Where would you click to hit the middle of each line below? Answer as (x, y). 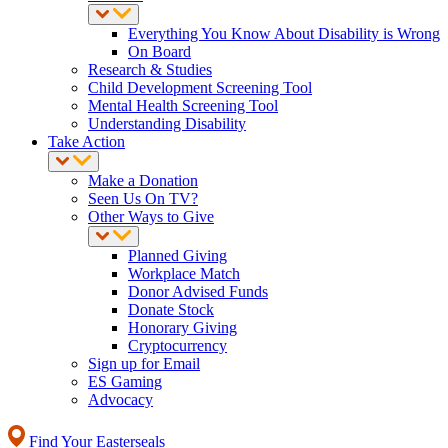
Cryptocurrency (177, 345)
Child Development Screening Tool (200, 87)
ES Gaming (125, 381)
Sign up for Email (144, 363)
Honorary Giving (182, 327)
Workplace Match (184, 273)
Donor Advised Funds (198, 291)
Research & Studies (150, 69)
